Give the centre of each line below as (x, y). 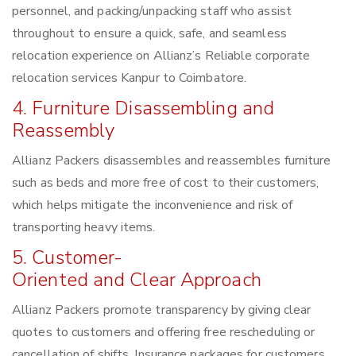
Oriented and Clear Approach (137, 280)
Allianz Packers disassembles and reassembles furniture (172, 161)
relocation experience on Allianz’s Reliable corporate (161, 56)
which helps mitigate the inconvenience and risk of (153, 205)
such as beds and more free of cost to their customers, (166, 183)
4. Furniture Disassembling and (143, 108)
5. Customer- (68, 258)
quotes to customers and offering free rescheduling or (164, 333)
